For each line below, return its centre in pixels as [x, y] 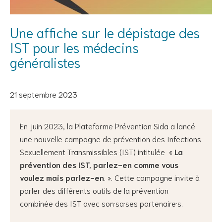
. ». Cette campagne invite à [152, 177]
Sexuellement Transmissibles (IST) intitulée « [97, 151]
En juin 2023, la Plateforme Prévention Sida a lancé [108, 126]
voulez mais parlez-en [62, 177]
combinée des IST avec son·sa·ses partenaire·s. [101, 203]
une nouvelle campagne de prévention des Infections [111, 139]
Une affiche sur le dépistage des [105, 32]
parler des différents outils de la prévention [94, 190]
